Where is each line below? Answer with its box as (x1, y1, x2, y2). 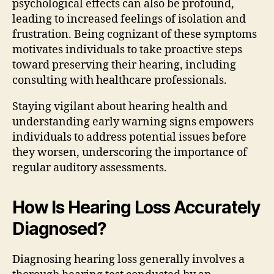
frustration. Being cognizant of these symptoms (12, 27, 257, 42)
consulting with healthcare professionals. (12, 73, 227, 87)
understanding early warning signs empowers (12, 114, 254, 129)
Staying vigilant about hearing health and (12, 99, 228, 114)
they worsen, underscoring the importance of (12, 145, 247, 160)
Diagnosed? (12, 218, 106, 239)
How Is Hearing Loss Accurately (12, 196, 261, 218)
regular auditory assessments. (12, 160, 167, 175)
